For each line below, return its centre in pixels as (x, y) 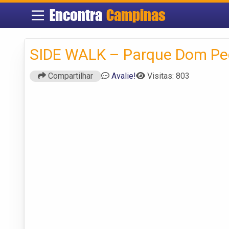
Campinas (136, 15)
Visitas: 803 (168, 76)
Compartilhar (70, 76)
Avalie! (124, 76)
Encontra (78, 15)
